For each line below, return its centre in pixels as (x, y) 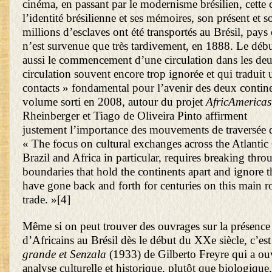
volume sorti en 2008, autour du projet (114, 102)
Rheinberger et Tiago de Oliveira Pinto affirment (135, 116)
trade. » (40, 200)
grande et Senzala (64, 254)
